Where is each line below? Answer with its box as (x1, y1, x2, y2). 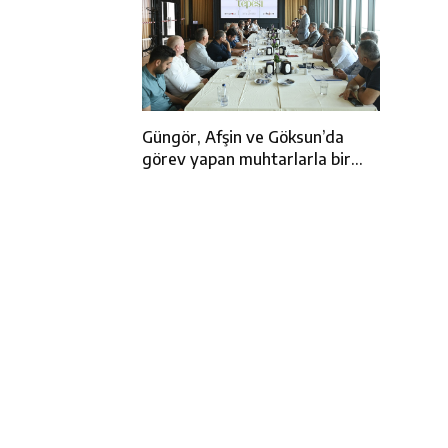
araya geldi (142, 171, 226, 192)
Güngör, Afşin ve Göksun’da (142, 127, 344, 148)
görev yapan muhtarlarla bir (142, 149, 351, 170)
